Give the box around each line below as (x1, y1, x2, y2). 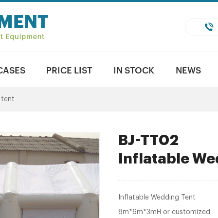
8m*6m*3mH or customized (118, 209, 210, 216)
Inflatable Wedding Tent (118, 194, 196, 201)
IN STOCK (113, 64, 155, 75)
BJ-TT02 (118, 133, 179, 147)
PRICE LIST (46, 64, 92, 75)
